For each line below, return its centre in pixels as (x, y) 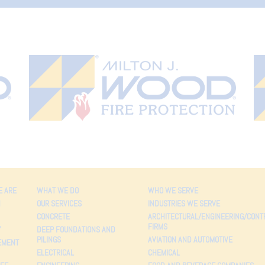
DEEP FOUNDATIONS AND (76, 229)
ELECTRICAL (55, 252)
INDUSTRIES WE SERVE (184, 203)
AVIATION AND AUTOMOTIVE (190, 239)
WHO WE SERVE (173, 190)
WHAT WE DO (57, 190)
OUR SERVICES (59, 203)
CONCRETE (53, 216)
